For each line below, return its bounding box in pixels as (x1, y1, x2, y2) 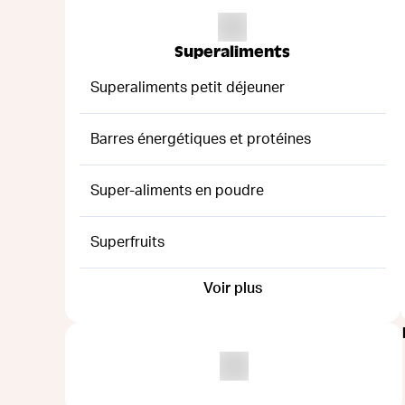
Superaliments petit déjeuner (90, 80, 285, 95)
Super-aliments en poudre (90, 183, 264, 198)
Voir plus (202, 280, 262, 296)
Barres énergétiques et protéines (90, 131, 311, 146)
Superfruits (90, 234, 165, 250)
